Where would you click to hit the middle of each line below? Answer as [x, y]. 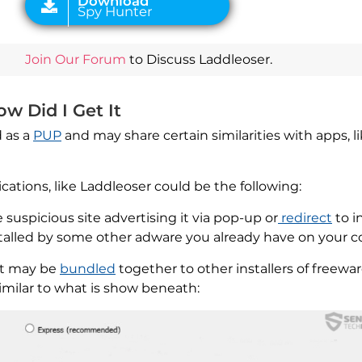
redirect [305, 218]
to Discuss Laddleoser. [199, 60]
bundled [88, 269]
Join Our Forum [76, 60]
